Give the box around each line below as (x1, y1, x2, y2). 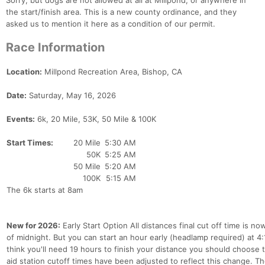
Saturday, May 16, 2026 (27, 91, 116, 101)
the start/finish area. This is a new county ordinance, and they (6, 7, 237, 17)
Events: (7, 114, 35, 124)
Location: (7, 67, 42, 77)
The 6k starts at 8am (7, 185, 83, 195)
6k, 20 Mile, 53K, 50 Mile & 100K (35, 114, 156, 124)
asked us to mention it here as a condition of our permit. (6, 19, 215, 29)
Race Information (6, 40, 105, 55)
